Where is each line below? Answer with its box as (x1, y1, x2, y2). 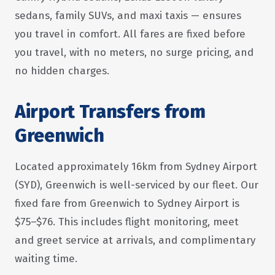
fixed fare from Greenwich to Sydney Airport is (15, 197, 239, 210)
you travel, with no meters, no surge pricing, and (15, 46, 254, 59)
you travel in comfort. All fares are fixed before (15, 28, 246, 41)
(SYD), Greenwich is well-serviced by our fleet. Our (15, 179, 258, 192)
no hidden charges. (15, 64, 109, 77)
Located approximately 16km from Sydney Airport (15, 160, 257, 173)
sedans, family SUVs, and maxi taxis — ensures (15, 9, 241, 22)
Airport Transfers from (15, 101, 206, 123)
